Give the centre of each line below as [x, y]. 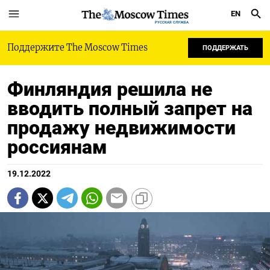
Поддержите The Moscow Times [77, 48]
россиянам [57, 147]
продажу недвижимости [121, 128]
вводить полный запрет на [130, 108]
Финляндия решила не [110, 89]
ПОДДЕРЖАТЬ [225, 48]
